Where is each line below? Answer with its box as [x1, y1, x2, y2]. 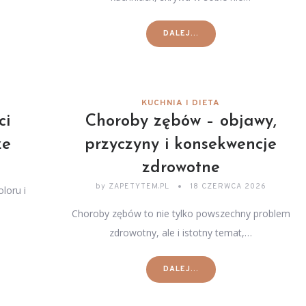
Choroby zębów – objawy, [85, 113, 277, 130]
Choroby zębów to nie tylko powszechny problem [71, 207, 290, 220]
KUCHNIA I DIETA [141, 98, 221, 109]
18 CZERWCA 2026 [189, 182, 266, 191]
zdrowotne [141, 160, 220, 176]
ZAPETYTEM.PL [105, 182, 172, 191]
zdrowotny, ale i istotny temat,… [109, 226, 253, 239]
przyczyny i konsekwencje [85, 137, 277, 153]
